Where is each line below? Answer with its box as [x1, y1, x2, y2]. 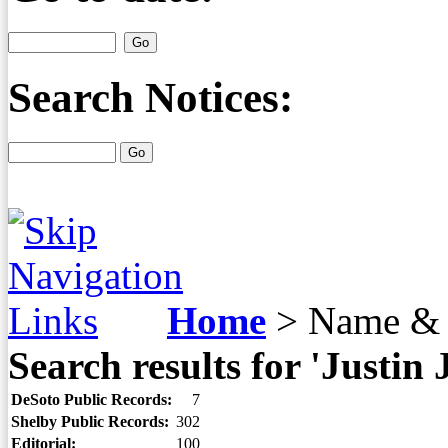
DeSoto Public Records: [11, 391, 172, 408]
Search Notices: [8, 74, 293, 122]
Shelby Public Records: [11, 413, 169, 430]
